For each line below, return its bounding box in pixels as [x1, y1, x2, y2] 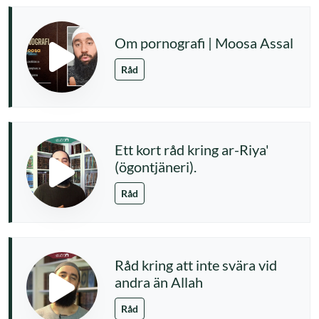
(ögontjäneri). [115, 157, 197, 175]
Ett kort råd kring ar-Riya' [115, 140, 269, 158]
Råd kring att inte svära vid [115, 256, 277, 273]
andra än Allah [115, 273, 203, 291]
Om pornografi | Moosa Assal [115, 33, 293, 51]
